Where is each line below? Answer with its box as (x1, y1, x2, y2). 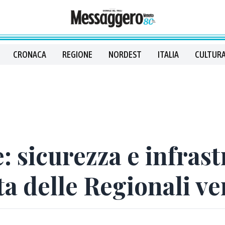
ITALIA (158, 49, 179, 60)
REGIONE (62, 49, 92, 60)
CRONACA (13, 49, 46, 60)
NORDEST (108, 49, 142, 60)
